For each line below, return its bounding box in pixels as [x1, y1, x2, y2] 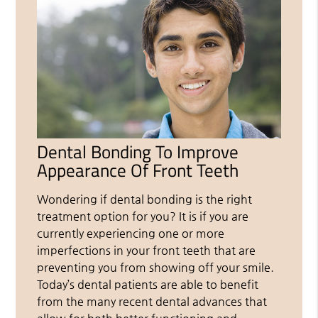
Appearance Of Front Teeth [37, 156, 239, 184]
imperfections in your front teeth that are [37, 243, 256, 257]
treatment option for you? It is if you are [37, 209, 249, 223]
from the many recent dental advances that [37, 294, 268, 308]
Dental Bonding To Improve [37, 138, 239, 165]
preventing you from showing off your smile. [37, 260, 275, 274]
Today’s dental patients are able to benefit [37, 277, 259, 291]
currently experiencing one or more [37, 226, 225, 240]
